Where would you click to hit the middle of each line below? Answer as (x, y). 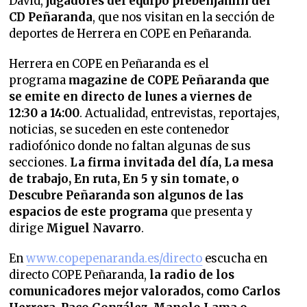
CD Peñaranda (51, 18)
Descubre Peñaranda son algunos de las (126, 196)
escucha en (235, 259)
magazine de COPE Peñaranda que (169, 81)
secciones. (38, 163)
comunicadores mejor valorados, (107, 292)
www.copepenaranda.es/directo (114, 259)
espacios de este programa (89, 212)
